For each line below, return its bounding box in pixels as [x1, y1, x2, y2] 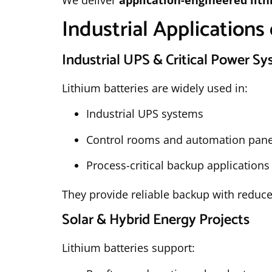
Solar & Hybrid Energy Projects [62, 208, 250, 233]
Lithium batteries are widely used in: [62, 80, 248, 95]
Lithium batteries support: [62, 240, 195, 256]
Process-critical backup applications [86, 157, 270, 172]
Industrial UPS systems [86, 106, 203, 121]
